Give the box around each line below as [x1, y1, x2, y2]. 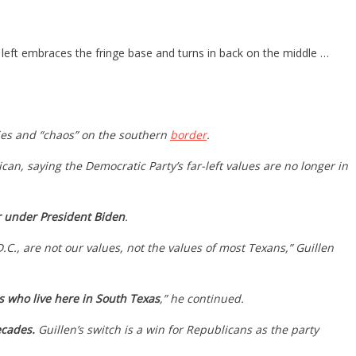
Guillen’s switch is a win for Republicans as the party [35, 321, 319, 337]
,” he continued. [160, 290, 244, 306]
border [170, 126, 207, 142]
